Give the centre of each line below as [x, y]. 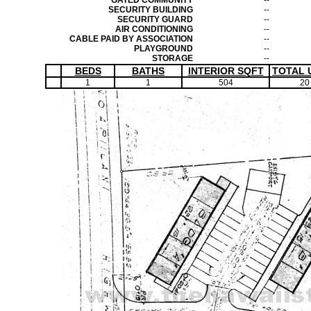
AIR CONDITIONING [154, 29]
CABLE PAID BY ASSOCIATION [131, 39]
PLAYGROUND [163, 49]
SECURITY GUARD [155, 19]
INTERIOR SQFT [226, 71]
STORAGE [173, 58]
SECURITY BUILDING [151, 10]
